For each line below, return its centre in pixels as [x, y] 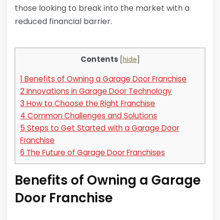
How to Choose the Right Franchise [90, 104]
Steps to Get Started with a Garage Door [102, 128]
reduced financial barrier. [63, 21]
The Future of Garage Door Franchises [95, 153]
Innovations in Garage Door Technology [98, 91]
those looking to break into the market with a [102, 8]
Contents [99, 59]
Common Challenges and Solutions [91, 116]
